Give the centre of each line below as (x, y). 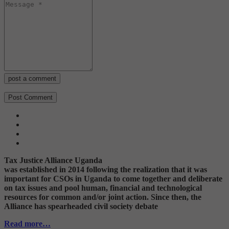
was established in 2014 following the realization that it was (106, 170)
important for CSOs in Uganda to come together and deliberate (113, 179)
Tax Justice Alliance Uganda (53, 161)
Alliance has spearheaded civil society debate (81, 207)
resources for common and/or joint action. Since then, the (103, 197)
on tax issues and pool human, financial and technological (103, 188)
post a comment (32, 79)
